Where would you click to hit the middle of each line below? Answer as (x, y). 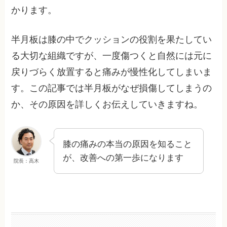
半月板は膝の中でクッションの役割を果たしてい (112, 40)
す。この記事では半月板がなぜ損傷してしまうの (112, 88)
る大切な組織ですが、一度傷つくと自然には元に (112, 56)
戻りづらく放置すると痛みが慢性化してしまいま (112, 72)
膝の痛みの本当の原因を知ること (128, 144)
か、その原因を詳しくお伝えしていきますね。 (107, 105)
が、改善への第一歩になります (123, 158)
